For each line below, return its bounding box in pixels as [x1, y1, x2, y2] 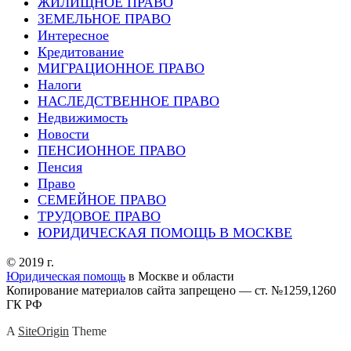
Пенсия [38, 158, 82, 175]
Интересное [38, 27, 109, 43]
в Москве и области [125, 269, 234, 283]
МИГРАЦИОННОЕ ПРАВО [38, 60, 204, 76]
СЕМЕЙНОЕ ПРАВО [38, 191, 166, 208]
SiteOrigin [18, 324, 69, 338]
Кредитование [38, 43, 124, 60]
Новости [38, 125, 89, 142]
